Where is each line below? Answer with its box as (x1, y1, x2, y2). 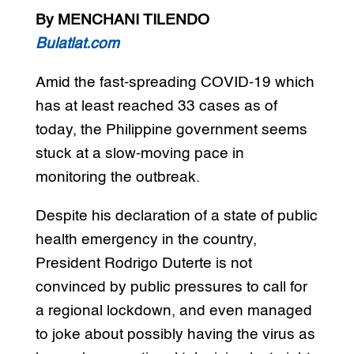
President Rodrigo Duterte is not (35, 256, 252, 272)
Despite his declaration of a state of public (35, 209, 318, 224)
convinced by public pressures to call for (35, 280, 307, 296)
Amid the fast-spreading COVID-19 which (35, 75, 314, 91)
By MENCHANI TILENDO (35, 13, 209, 28)
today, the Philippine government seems (35, 122, 307, 138)
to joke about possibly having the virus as (35, 327, 315, 343)
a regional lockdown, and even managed (35, 303, 312, 319)
